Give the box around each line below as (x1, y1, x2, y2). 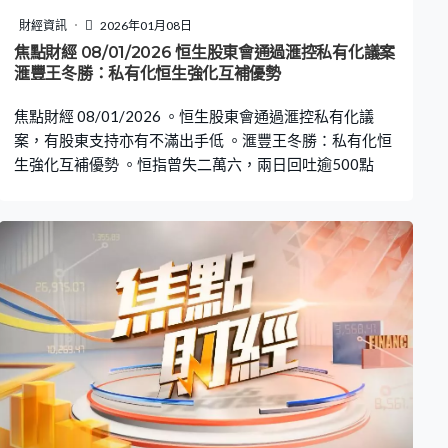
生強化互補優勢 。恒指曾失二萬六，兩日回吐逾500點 (14, 154, 374, 173)
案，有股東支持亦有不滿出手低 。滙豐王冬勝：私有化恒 (14, 130, 392, 149)
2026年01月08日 (98, 17, 192, 33)
